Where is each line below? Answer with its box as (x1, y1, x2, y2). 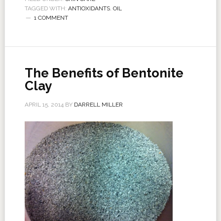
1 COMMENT (34, 14, 68, 21)
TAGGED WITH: (24, 5, 68, 12)
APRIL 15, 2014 (24, 101, 64, 108)
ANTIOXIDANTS (68, 5, 110, 12)
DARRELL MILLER (74, 101, 123, 108)
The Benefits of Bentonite (24, 66, 184, 80)
